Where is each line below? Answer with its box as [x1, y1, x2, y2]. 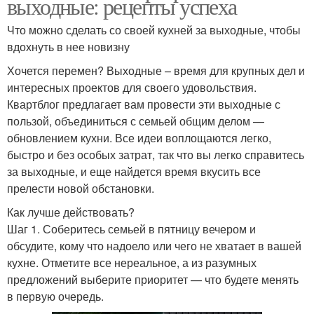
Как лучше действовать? [7, 204, 135, 221]
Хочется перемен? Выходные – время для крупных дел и [7, 62, 305, 79]
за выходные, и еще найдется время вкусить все [7, 163, 261, 180]
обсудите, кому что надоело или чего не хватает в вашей [7, 238, 301, 254]
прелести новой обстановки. [7, 180, 157, 197]
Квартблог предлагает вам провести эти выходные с [7, 96, 280, 113]
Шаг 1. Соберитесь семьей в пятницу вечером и [7, 221, 256, 238]
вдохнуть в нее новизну [7, 39, 130, 55]
